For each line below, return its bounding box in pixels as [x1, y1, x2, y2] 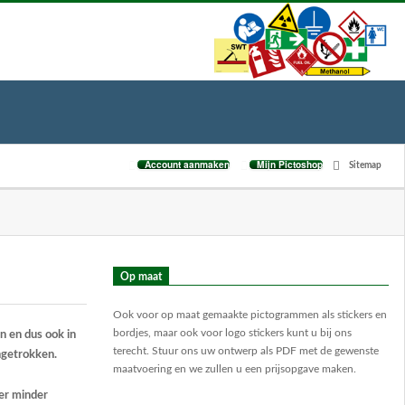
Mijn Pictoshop [257, 158, 323, 172]
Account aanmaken [145, 158, 230, 172]
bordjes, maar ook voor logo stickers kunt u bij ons [112, 326, 352, 338]
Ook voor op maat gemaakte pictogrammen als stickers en [112, 308, 387, 320]
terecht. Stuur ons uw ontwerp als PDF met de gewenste [112, 344, 379, 356]
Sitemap [349, 161, 381, 171]
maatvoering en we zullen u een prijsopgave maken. [112, 363, 356, 374]
